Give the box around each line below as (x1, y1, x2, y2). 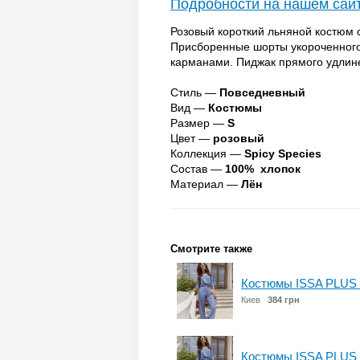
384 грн (268, 295, 300, 305)
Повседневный (219, 86, 305, 99)
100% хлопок (225, 162, 301, 175)
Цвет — (170, 132, 213, 145)
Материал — (170, 178, 241, 190)
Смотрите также (170, 243, 252, 255)
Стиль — (170, 86, 219, 99)
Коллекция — (170, 147, 244, 160)
